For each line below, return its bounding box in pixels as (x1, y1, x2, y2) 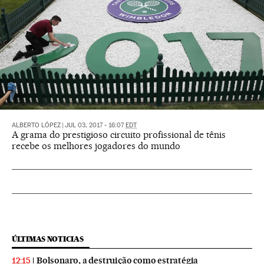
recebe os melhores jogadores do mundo (12, 140, 180, 152)
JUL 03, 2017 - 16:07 (65, 121, 126, 130)
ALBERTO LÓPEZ (12, 121, 61, 130)
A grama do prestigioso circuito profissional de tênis (12, 129, 226, 141)
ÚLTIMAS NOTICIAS (12, 235, 84, 244)
